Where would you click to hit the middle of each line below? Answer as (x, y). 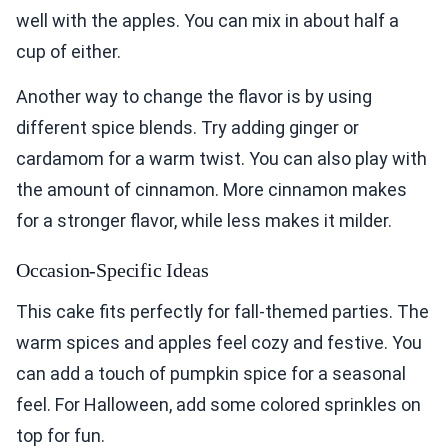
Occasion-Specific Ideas (112, 270)
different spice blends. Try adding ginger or (187, 128)
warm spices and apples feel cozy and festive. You (219, 343)
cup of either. (68, 52)
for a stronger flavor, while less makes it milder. (204, 221)
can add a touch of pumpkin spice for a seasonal (211, 374)
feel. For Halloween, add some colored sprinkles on (218, 405)
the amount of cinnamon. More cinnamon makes (211, 190)
